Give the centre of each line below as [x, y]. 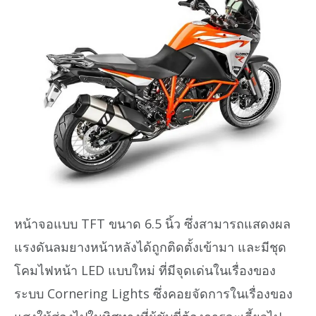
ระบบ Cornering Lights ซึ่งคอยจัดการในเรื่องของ [153, 293]
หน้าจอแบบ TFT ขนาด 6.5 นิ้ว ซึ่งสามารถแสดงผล [152, 223]
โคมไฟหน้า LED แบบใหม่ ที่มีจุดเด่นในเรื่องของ [145, 270]
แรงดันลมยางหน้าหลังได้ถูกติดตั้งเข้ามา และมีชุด [150, 247]
